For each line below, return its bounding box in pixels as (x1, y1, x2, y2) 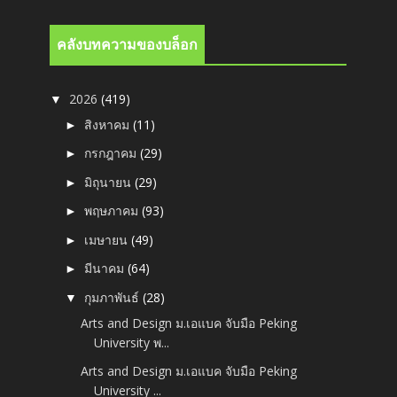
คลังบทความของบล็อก (57, 35, 198, 54)
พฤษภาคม (84, 202, 143, 220)
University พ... (94, 333, 170, 351)
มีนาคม (84, 260, 128, 277)
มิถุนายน (84, 173, 136, 191)
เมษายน (84, 230, 132, 248)
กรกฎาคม (84, 144, 141, 162)
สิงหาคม (84, 115, 134, 133)
